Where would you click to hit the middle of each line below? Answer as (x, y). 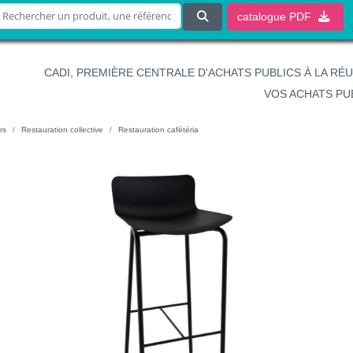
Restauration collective (62, 130)
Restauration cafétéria (158, 130)
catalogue (261, 17)
